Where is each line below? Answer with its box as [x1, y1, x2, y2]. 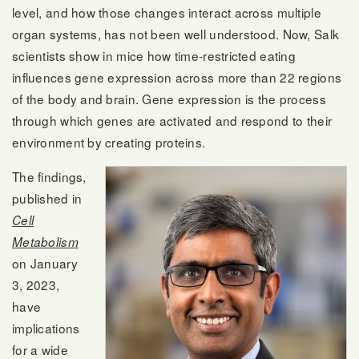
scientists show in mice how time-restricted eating [12, 46, 296, 65]
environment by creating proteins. [12, 133, 206, 151]
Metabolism [12, 232, 79, 250]
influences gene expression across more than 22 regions [12, 68, 342, 87]
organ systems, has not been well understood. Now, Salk [12, 25, 340, 43]
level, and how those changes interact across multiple [12, 3, 321, 22]
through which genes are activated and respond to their [12, 111, 333, 130]
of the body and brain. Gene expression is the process [12, 90, 326, 108]
